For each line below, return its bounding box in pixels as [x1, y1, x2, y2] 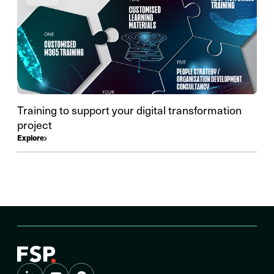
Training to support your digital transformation [17, 102, 242, 117]
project [17, 117, 52, 132]
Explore [17, 132, 45, 143]
